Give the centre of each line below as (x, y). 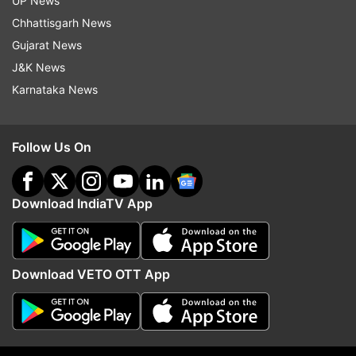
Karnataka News (55, 89)
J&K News (39, 67)
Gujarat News (47, 45)
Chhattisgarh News (62, 23)
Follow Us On (52, 147)
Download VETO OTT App (91, 274)
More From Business (178, 236)
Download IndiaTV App (82, 203)
